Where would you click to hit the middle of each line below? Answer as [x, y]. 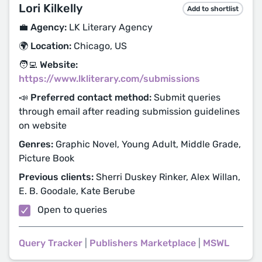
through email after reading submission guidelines [129, 111]
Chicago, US [99, 46]
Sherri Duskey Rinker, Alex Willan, [167, 177]
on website [43, 125]
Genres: [36, 144]
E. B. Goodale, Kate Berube [77, 191]
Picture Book [46, 158]
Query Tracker [51, 243]
